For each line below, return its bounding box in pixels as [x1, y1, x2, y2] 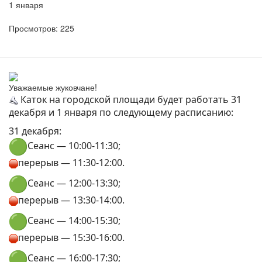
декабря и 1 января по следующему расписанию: [9, 105, 233, 119]
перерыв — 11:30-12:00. [18, 156, 125, 169]
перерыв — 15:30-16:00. [18, 230, 125, 244]
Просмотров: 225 [9, 22, 74, 34]
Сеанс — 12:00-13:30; [27, 177, 120, 190]
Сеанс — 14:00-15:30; [27, 214, 120, 227]
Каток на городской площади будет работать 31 [18, 92, 242, 106]
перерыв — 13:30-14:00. [18, 193, 125, 206]
